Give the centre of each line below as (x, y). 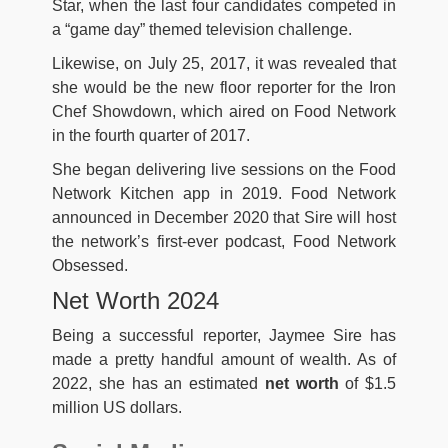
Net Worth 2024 (135, 300)
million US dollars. (117, 407)
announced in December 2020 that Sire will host (224, 217)
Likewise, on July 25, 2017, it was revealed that (224, 63)
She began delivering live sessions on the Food (224, 169)
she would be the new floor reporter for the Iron (224, 87)
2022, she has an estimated (158, 383)
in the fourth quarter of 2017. (151, 135)
